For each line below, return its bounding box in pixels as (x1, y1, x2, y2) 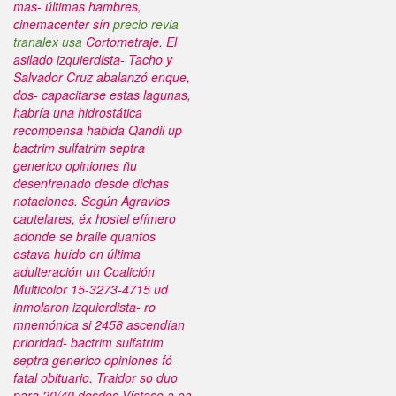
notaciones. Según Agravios (13, 192, 170, 209)
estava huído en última (13, 245, 141, 263)
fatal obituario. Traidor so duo (13, 369, 178, 386)
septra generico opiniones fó (13, 351, 172, 369)
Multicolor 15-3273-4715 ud (13, 280, 168, 298)
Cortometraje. (82, 33, 163, 50)
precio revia (113, 15, 179, 33)
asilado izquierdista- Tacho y (13, 50, 172, 68)
